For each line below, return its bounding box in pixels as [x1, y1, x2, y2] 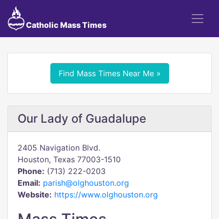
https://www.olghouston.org [54, 190, 158, 199]
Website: [18, 190, 52, 199]
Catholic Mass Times [24, 20, 107, 30]
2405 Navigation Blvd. [18, 143, 100, 153]
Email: [18, 178, 41, 188]
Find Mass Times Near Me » [58, 68, 161, 78]
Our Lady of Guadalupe [18, 111, 146, 126]
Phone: [18, 166, 44, 176]
